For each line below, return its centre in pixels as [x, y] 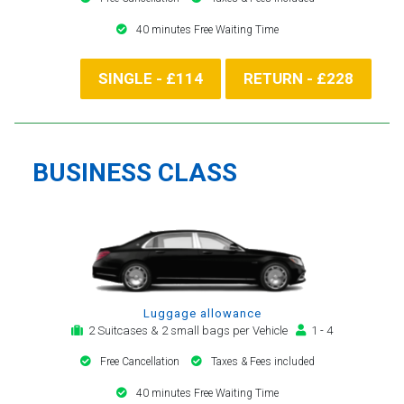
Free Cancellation [141, 361]
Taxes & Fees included [263, 361]
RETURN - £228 [298, 78]
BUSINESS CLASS [135, 172]
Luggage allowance [202, 313]
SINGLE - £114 [151, 78]
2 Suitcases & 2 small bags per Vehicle [189, 330]
